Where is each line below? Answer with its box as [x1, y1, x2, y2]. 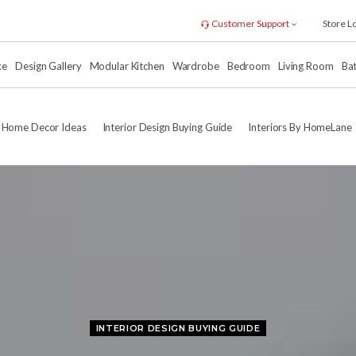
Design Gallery [15, 59, 82, 72]
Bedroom [226, 59, 270, 72]
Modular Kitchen [89, 59, 164, 72]
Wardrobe [172, 59, 219, 72]
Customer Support [210, 17, 291, 29]
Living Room [277, 59, 334, 72]
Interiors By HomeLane [248, 121, 352, 134]
